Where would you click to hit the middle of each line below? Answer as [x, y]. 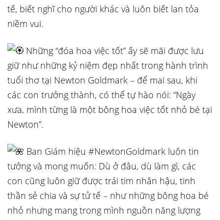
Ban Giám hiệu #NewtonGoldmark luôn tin [111, 151]
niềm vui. [25, 24]
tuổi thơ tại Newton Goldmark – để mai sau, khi [102, 80]
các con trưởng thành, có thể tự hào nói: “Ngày [101, 95]
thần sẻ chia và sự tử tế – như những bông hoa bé [108, 195]
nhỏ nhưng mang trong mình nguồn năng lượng [104, 210]
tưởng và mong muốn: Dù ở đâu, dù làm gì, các [102, 166]
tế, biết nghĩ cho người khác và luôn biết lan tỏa [103, 9]
